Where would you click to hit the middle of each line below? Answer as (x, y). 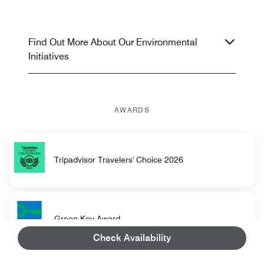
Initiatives (49, 57)
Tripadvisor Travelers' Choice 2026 (118, 159)
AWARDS (132, 110)
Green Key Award (87, 218)
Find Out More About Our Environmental (113, 42)
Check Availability (132, 238)
